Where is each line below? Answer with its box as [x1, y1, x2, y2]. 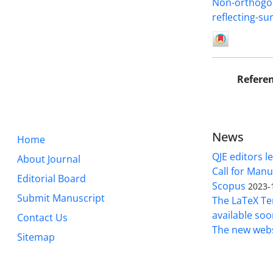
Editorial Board [17, 171, 86, 185]
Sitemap [17, 230, 55, 244]
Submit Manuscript [17, 191, 105, 205]
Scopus [212, 179, 246, 193]
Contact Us [17, 210, 68, 224]
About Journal [17, 152, 80, 166]
